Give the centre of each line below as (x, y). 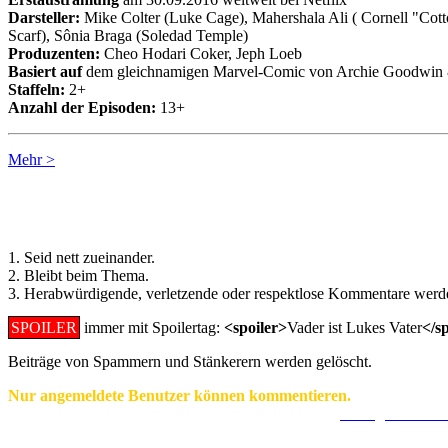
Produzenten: (54, 54)
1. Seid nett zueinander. (81, 257)
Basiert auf (47, 72)
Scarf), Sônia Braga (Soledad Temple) (128, 36)
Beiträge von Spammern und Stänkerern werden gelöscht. (190, 361)
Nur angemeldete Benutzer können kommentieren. (179, 395)
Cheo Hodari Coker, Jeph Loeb (201, 54)
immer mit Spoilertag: (152, 327)
